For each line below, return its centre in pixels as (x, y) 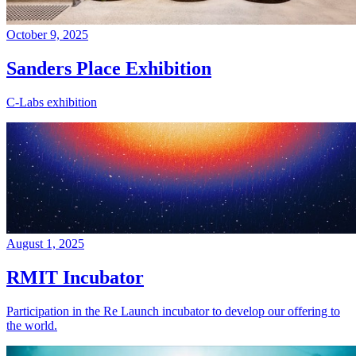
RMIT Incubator (75, 277)
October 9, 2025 (47, 35)
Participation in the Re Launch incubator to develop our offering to (173, 311)
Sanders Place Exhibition (109, 69)
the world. (32, 325)
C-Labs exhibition (52, 102)
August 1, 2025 (45, 243)
